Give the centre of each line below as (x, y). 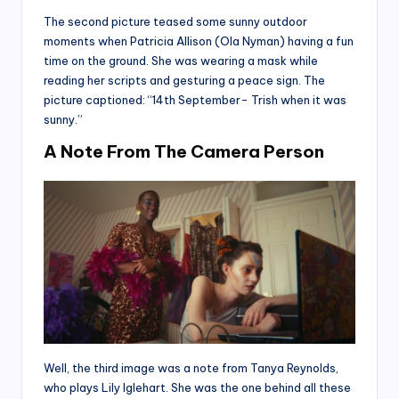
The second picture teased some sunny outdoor (175, 22)
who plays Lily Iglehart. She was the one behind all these (197, 388)
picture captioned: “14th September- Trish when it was (195, 100)
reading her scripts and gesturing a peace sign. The (184, 81)
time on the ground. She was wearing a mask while (181, 61)
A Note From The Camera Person (184, 152)
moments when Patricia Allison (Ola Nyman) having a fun (199, 41)
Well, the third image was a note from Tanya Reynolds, (191, 368)
